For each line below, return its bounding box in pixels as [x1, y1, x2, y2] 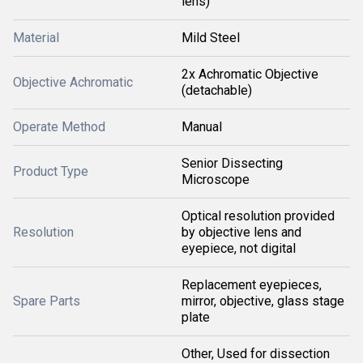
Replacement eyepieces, [181, 277, 322, 293]
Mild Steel [181, 30, 240, 45]
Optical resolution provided [181, 208, 335, 224]
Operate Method [13, 119, 105, 135]
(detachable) [181, 83, 252, 98]
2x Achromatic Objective [181, 66, 318, 82]
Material [13, 30, 59, 45]
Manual [181, 119, 222, 135]
